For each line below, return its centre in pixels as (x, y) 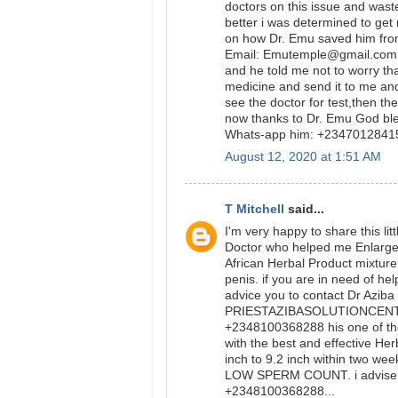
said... (306, 210)
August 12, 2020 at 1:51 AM (303, 156)
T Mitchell (256, 210)
